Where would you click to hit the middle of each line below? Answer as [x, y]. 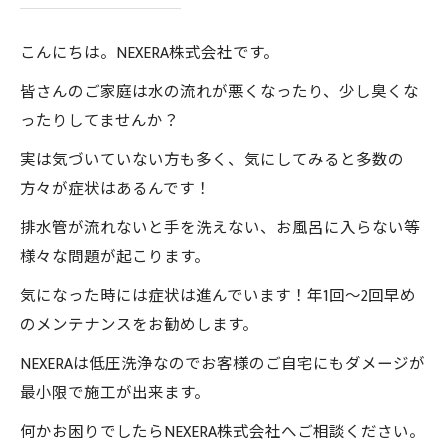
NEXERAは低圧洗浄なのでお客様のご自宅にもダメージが [222, 364]
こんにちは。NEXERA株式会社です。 [149, 53]
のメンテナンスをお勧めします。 [139, 325]
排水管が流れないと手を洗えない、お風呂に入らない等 [220, 228]
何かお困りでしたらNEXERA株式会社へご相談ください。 [222, 432]
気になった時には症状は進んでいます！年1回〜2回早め [218, 296]
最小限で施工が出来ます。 [115, 393]
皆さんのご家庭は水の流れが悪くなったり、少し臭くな [219, 92]
